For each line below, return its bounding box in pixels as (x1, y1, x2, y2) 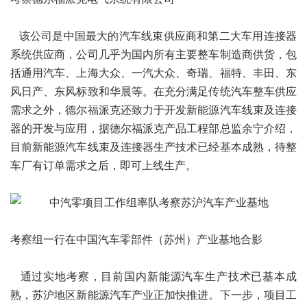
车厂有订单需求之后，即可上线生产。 (10, 160, 197, 171)
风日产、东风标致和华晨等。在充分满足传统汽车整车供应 (10, 86, 297, 97)
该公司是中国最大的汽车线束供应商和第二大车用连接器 (10, 30, 297, 42)
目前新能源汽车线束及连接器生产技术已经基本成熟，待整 (10, 141, 297, 153)
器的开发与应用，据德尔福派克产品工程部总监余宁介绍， (10, 123, 297, 134)
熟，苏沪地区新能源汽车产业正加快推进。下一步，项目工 (10, 289, 297, 301)
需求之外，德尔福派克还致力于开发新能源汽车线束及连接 (10, 104, 297, 116)
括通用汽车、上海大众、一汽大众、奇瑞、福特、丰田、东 (10, 67, 297, 79)
